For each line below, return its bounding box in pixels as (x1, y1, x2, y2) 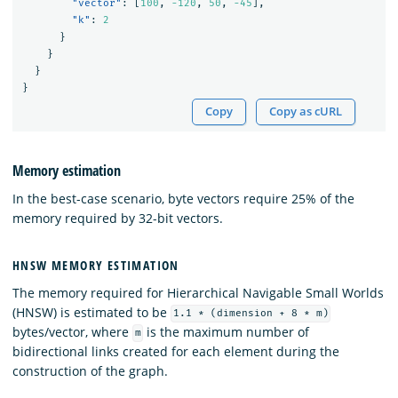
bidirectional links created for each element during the (12, 342, 339, 360)
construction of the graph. (12, 362, 168, 379)
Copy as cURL (269, 103, 343, 119)
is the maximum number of (143, 322, 310, 340)
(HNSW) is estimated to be (12, 303, 171, 321)
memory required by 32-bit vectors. (12, 209, 223, 227)
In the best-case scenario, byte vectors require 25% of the (12, 189, 354, 207)
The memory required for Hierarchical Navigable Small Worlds (12, 283, 384, 301)
